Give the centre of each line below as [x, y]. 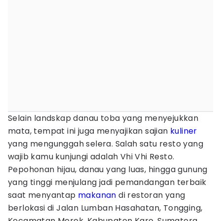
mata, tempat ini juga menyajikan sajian [89, 131]
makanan [97, 195]
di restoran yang [151, 195]
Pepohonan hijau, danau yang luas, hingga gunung [108, 169]
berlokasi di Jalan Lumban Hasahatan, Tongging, [105, 208]
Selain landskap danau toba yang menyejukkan [103, 118]
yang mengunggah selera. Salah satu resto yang [106, 144]
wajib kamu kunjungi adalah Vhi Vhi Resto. [91, 157]
